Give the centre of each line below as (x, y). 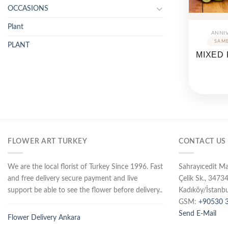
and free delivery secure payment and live (73, 178)
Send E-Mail (197, 213)
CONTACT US (203, 141)
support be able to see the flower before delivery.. (85, 190)
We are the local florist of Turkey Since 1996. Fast (85, 166)
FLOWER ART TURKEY (48, 141)
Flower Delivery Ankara (44, 217)
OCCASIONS (28, 8)
